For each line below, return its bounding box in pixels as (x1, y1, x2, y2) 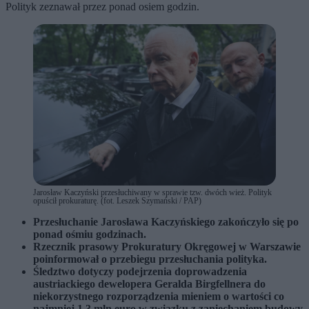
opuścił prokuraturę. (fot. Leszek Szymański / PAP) (33, 196, 201, 206)
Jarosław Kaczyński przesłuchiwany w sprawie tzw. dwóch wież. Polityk (33, 188, 272, 198)
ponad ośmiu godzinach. (33, 228, 146, 241)
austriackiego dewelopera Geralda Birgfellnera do (33, 278, 266, 290)
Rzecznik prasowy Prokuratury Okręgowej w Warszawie (33, 241, 301, 253)
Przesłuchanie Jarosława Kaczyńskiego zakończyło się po (33, 216, 299, 228)
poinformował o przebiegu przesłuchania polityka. (33, 253, 267, 266)
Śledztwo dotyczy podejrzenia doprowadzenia (33, 266, 247, 278)
